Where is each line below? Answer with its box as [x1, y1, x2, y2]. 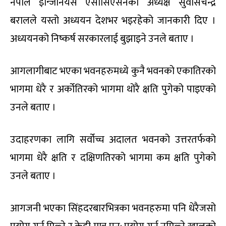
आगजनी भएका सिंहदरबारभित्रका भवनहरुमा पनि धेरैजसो [10, 199, 216, 217]
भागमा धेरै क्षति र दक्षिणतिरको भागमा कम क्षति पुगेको [10, 149, 216, 166]
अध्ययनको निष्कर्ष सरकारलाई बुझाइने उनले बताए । [10, 30, 194, 47]
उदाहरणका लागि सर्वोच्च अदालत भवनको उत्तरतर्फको [10, 131, 216, 148]
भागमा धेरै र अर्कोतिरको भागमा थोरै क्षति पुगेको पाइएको [10, 80, 216, 98]
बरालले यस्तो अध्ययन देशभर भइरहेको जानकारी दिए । [10, 12, 216, 29]
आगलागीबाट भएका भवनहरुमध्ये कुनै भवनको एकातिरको [10, 62, 216, 80]
